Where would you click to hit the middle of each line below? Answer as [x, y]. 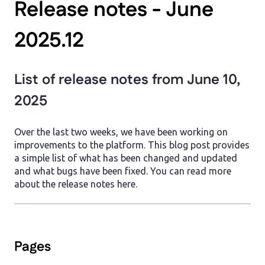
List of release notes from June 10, [127, 80]
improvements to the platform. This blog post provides [132, 145]
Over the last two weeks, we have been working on [121, 132]
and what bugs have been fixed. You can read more [123, 171]
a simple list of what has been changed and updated [126, 158]
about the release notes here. [76, 184]
